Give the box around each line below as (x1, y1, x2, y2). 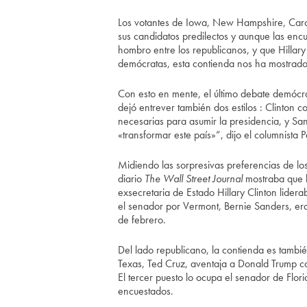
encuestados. (118, 284, 173, 298)
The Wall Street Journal (145, 171, 243, 186)
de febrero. (118, 212, 166, 227)
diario (118, 171, 145, 186)
